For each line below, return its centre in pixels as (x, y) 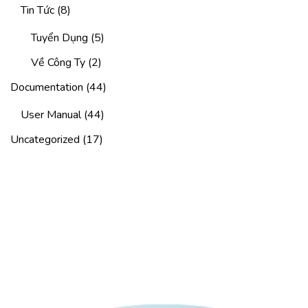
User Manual (51, 114)
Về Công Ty (58, 62)
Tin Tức (37, 10)
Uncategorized (45, 139)
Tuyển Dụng (59, 37)
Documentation (47, 87)
